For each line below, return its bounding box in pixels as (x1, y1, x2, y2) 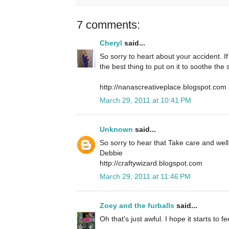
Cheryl (100, 39, 122, 48)
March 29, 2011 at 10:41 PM (100, 96, 191, 105)
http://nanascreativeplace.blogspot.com (100, 83, 226, 91)
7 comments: (77, 18, 140, 32)
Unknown (100, 125, 133, 134)
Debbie (100, 149, 123, 157)
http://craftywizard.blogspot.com (100, 159, 202, 168)
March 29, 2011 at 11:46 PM (100, 172, 191, 181)
